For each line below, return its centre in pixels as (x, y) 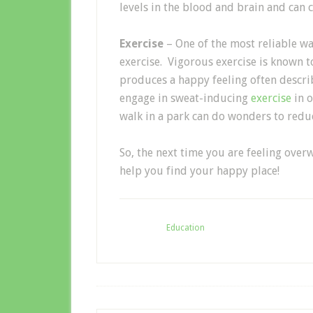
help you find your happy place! (199, 170)
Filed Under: (143, 227)
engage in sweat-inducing (185, 98)
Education (185, 227)
